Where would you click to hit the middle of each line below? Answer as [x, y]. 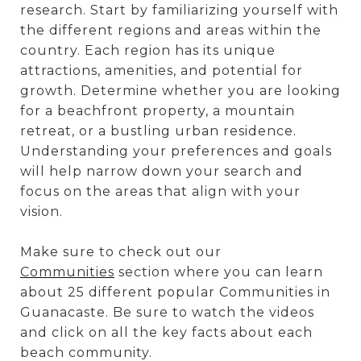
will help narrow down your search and [162, 171]
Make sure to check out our [121, 251]
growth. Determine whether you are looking [180, 90]
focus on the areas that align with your [160, 191]
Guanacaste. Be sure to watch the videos [167, 312]
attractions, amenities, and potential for [162, 70]
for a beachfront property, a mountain [158, 110]
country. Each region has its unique [148, 50]
